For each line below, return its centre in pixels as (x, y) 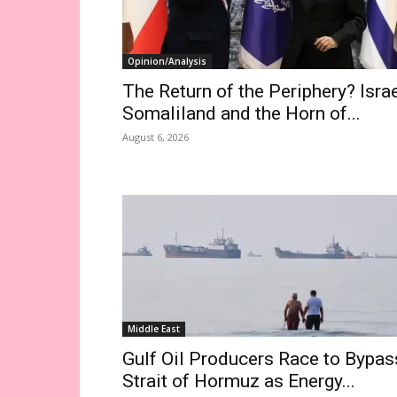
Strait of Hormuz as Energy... (239, 381)
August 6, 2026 (156, 137)
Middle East (154, 329)
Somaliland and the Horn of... (241, 113)
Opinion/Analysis (167, 61)
